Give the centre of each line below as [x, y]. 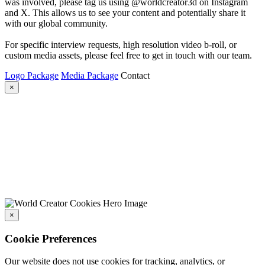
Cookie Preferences [51, 238]
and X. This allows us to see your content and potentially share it [125, 13]
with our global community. [56, 24]
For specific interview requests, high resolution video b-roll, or [121, 45]
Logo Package [32, 76]
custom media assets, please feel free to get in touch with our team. [128, 56]
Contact [135, 76]
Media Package [90, 76]
